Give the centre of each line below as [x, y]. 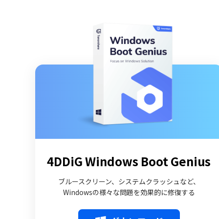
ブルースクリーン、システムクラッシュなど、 [129, 181]
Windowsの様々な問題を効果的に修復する [129, 192]
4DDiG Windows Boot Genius [129, 161]
